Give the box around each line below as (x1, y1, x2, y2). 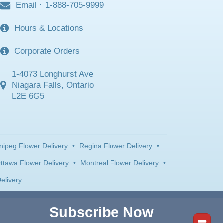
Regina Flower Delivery (79, 141, 152, 150)
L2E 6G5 (12, 91, 44, 101)
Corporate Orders (14, 46, 80, 56)
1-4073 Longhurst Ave (12, 69, 93, 79)
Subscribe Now (49, 204, 154, 220)
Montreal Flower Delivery (80, 158, 159, 167)
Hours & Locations (14, 23, 83, 33)
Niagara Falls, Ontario (12, 80, 94, 90)
